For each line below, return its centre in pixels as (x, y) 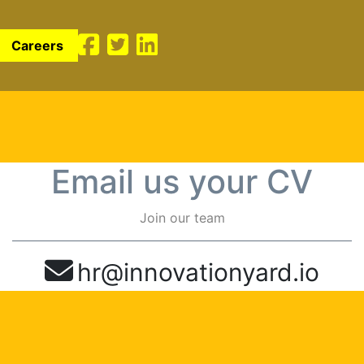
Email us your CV (182, 182)
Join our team (182, 218)
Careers (37, 45)
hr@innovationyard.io (198, 272)
